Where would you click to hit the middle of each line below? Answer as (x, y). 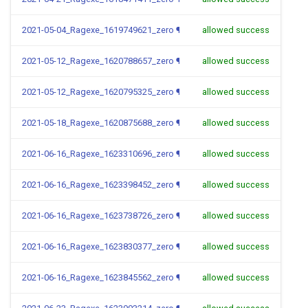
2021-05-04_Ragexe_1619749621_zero (98, 30)
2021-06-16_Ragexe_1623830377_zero (98, 246)
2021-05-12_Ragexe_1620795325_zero (98, 92)
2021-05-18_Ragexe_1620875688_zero (98, 123)
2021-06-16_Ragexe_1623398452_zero (98, 185)
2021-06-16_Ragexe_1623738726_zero (98, 216)
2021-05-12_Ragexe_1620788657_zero (98, 61)
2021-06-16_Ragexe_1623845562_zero (98, 277)
